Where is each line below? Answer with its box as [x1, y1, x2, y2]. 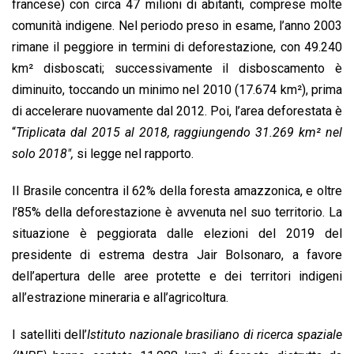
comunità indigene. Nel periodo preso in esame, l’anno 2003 [12, 17, 342, 33]
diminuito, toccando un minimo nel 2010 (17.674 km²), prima [12, 81, 342, 97]
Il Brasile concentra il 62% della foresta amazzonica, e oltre [12, 183, 342, 198]
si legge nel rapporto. [73, 145, 194, 161]
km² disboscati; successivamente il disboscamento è [12, 60, 342, 76]
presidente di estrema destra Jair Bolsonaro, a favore [12, 247, 342, 262]
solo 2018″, [12, 145, 73, 161]
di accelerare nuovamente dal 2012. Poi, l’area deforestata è [12, 103, 342, 119]
